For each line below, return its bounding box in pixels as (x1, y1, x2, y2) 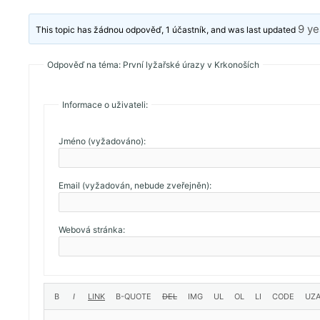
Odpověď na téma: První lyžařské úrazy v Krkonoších (47, 59, 259, 70)
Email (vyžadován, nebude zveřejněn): (59, 179, 211, 191)
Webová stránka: (59, 224, 125, 235)
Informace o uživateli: (62, 99, 148, 110)
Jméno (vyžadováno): (59, 135, 146, 146)
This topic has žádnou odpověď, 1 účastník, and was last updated (36, 24, 299, 35)
